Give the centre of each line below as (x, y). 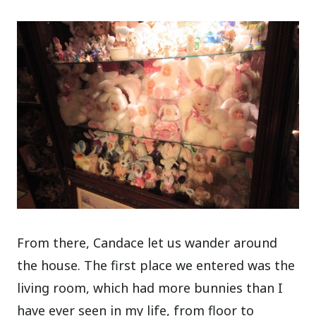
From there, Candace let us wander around (147, 243)
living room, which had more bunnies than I (150, 288)
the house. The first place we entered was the (156, 266)
